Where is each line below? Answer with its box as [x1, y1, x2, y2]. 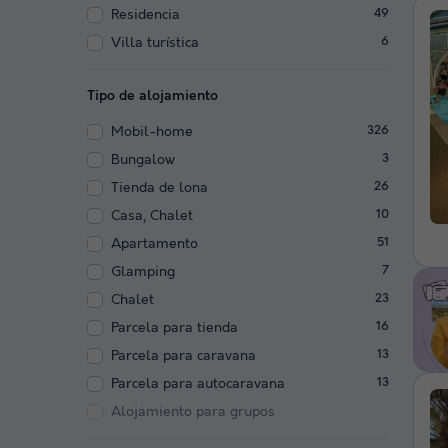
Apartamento [111, 235, 198, 252]
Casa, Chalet [111, 207, 193, 224]
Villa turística [111, 34, 199, 51]
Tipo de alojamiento [87, 87, 218, 104]
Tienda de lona [111, 179, 208, 196]
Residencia [111, 6, 180, 23]
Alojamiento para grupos [111, 403, 275, 420]
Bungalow [111, 151, 175, 168]
